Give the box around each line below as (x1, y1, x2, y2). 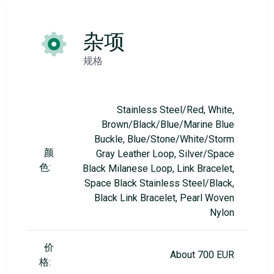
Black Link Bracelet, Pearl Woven (94, 192, 234, 204)
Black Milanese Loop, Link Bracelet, (82, 163, 234, 174)
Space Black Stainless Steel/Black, (84, 177, 234, 189)
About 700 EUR (169, 249, 234, 261)
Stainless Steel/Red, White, (116, 104, 234, 116)
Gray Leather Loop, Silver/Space (95, 148, 234, 160)
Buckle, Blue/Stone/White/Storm (94, 133, 234, 145)
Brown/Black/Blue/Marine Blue (101, 119, 234, 130)
